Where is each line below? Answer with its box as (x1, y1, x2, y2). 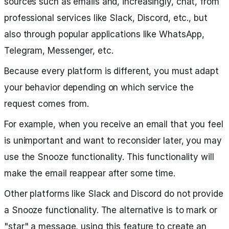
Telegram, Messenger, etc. (4, 45, 113, 56)
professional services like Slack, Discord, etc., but (4, 13, 208, 23)
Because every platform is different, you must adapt (4, 66, 219, 76)
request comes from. (4, 99, 89, 109)
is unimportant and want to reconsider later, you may (4, 135, 222, 146)
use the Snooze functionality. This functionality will (4, 152, 214, 162)
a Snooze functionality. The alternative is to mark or (4, 205, 217, 215)
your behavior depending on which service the (4, 82, 194, 93)
